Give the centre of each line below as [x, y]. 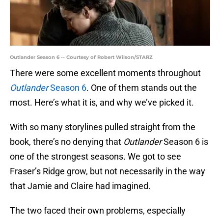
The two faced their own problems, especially [98, 211]
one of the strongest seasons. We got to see [96, 157]
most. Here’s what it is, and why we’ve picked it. [102, 103]
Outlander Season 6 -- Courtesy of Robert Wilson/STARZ [81, 57]
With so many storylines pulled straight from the [103, 127]
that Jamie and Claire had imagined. [80, 186]
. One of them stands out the [142, 88]
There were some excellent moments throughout [105, 73]
